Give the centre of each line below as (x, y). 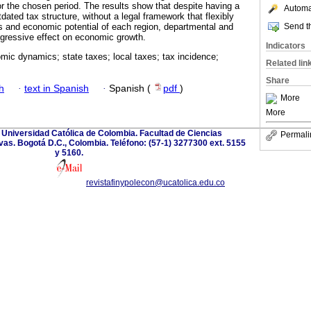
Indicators (286, 46)
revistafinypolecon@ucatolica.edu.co (155, 182)
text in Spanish (57, 88)
